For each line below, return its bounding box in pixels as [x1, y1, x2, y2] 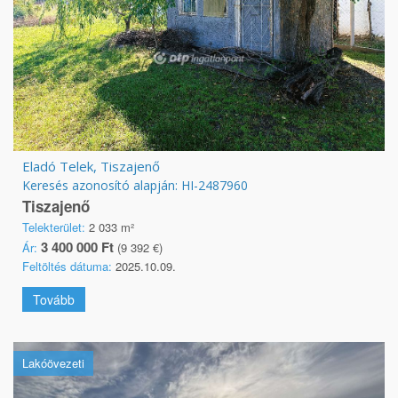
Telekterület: [22, 218, 85, 235]
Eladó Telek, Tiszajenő [22, 156, 160, 175]
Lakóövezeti [22, 354, 84, 371]
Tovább [33, 290, 75, 308]
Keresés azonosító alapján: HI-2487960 [22, 176, 248, 194]
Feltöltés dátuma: [22, 257, 112, 275]
